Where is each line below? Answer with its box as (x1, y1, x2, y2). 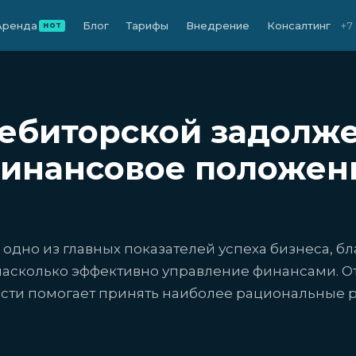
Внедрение (186, 18, 250, 32)
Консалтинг (267, 18, 331, 32)
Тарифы (126, 18, 169, 32)
